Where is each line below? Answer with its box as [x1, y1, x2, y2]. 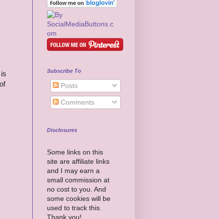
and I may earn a [47, 166, 100, 175]
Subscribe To [47, 67, 81, 74]
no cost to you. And [47, 185, 106, 193]
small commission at [47, 175, 109, 184]
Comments [59, 98, 94, 106]
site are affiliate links [47, 157, 109, 165]
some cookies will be [47, 194, 110, 202]
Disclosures [47, 127, 77, 133]
